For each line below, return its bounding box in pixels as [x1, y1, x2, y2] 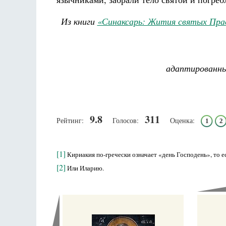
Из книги [61, 15, 97, 27]
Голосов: [112, 116, 139, 125]
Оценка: [170, 116, 195, 125]
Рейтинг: [56, 116, 84, 125]
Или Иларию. [66, 163, 104, 173]
